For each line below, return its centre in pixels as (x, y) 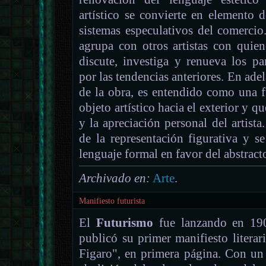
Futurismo (124, 222)
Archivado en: (115, 178)
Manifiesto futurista (112, 201)
